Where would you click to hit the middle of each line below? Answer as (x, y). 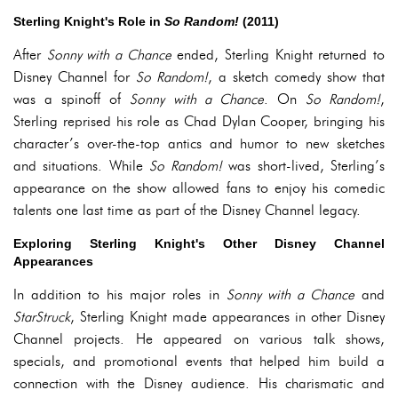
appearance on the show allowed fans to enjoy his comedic (199, 188)
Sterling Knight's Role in (89, 21)
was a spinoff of (72, 99)
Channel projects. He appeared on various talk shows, (199, 339)
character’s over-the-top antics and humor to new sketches (199, 143)
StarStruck (42, 317)
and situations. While (82, 166)
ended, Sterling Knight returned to (278, 55)
